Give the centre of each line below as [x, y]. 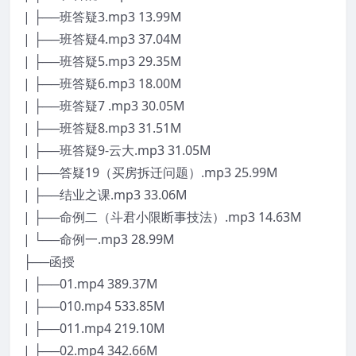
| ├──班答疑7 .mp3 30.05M [104, 105]
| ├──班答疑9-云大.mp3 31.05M [117, 150]
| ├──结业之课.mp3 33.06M [105, 194]
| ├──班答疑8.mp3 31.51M [103, 128]
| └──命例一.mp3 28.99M [99, 239]
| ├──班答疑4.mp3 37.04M [103, 39]
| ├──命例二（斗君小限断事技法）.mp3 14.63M [163, 217]
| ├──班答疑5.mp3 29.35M [103, 61]
